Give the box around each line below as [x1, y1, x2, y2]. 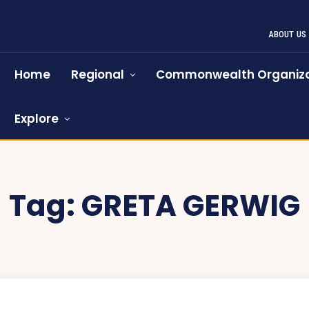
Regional [71, 66, 125, 83]
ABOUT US [268, 29, 307, 39]
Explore [14, 110, 59, 127]
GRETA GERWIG [81, 186, 300, 226]
